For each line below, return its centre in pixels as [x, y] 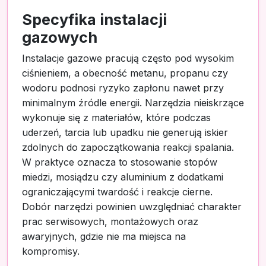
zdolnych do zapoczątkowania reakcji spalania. [128, 147]
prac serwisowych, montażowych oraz [110, 221]
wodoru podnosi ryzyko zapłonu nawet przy [123, 88]
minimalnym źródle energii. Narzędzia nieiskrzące [133, 102]
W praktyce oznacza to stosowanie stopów [120, 162]
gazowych [60, 37]
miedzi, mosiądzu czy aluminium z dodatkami [123, 177]
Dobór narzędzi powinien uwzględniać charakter [132, 206]
